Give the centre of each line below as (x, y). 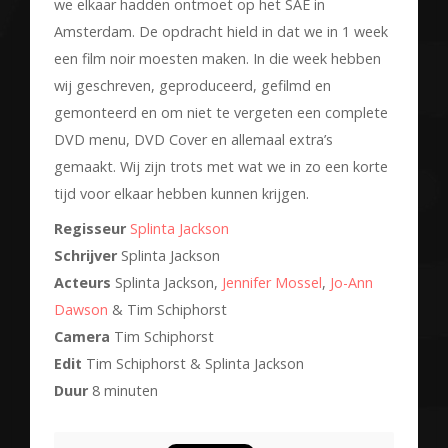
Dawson (81, 309)
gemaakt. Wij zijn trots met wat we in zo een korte (221, 166)
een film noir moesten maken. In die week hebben (217, 58)
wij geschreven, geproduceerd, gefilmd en (192, 85)
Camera (82, 336)
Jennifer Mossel (272, 282)
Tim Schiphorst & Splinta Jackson (193, 363)
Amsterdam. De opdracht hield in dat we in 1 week (221, 31)
